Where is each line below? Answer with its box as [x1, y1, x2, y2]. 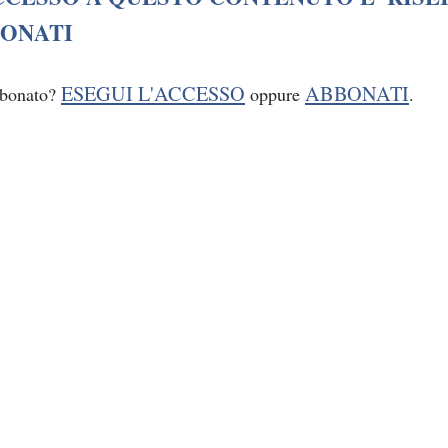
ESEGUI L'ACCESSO [61, 79, 245, 107]
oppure [245, 81, 305, 106]
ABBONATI [305, 79, 409, 107]
